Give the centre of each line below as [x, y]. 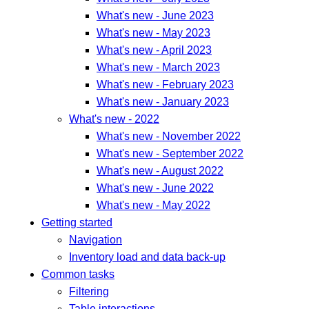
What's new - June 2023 [155, 16]
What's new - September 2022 [170, 154]
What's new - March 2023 [158, 68]
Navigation [96, 240]
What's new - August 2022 [160, 171]
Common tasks [78, 275]
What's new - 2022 [114, 119]
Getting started [77, 223]
